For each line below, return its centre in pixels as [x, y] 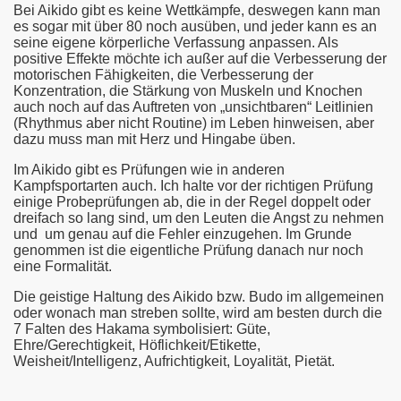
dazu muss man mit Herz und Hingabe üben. [154, 139]
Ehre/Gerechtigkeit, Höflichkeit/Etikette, [137, 345]
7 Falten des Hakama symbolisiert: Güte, [142, 328]
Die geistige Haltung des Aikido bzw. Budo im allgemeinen [199, 296]
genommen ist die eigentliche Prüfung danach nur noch [188, 250]
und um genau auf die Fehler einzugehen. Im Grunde [183, 234]
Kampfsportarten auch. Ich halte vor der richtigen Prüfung [193, 185]
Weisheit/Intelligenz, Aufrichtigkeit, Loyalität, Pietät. [174, 361]
